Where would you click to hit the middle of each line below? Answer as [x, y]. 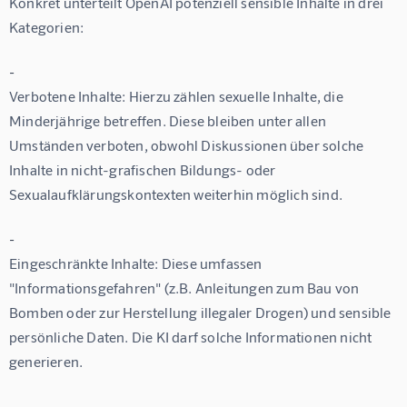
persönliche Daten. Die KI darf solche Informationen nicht [192, 337]
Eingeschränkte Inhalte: [84, 263]
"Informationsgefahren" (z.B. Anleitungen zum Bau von [186, 288]
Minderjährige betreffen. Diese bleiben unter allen [169, 121]
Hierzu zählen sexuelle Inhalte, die [236, 96]
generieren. [46, 362]
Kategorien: [47, 27]
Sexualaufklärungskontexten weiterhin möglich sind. [176, 194]
